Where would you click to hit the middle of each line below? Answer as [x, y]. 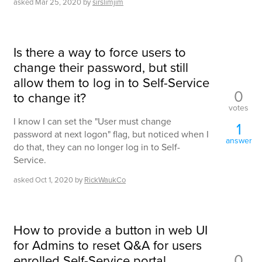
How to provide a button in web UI [111, 230]
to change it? [50, 98]
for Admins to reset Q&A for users [108, 245]
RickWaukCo [105, 180]
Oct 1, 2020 [54, 180]
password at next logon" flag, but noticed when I [111, 134]
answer [239, 140]
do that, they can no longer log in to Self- [97, 147]
